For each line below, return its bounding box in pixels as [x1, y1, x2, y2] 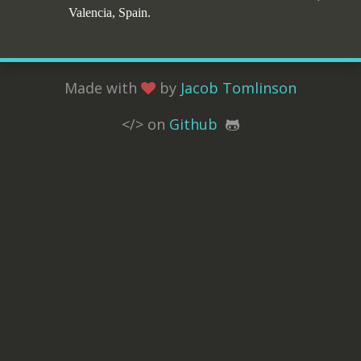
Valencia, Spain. [68, 6, 151, 19]
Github [169, 114, 218, 134]
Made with [64, 78, 141, 98]
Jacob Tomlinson [180, 78, 297, 98]
